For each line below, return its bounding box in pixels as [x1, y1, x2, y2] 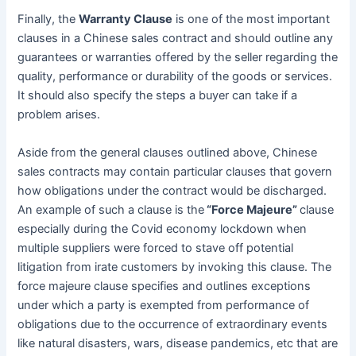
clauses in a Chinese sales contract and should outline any [17, 31, 334, 46]
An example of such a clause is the [17, 202, 205, 217]
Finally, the [17, 12, 79, 27]
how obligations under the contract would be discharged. [17, 183, 327, 198]
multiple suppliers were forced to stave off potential [17, 240, 294, 255]
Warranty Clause [79, 12, 173, 27]
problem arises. [17, 107, 101, 122]
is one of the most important [172, 12, 331, 27]
